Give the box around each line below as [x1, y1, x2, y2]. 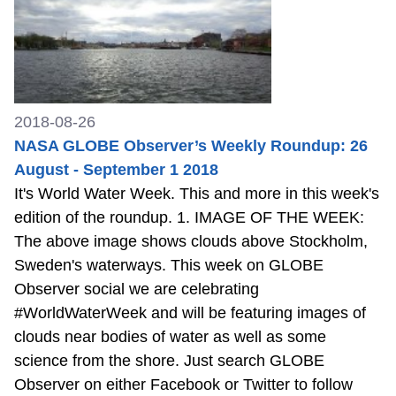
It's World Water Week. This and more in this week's [14, 185, 379, 203]
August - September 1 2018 [14, 161, 218, 179]
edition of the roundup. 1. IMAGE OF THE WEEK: [14, 209, 364, 227]
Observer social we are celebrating [14, 280, 259, 299]
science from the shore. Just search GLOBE [14, 352, 324, 370]
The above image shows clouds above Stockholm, [14, 232, 368, 251]
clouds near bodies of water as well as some [14, 328, 326, 346]
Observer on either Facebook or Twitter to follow [14, 376, 353, 394]
